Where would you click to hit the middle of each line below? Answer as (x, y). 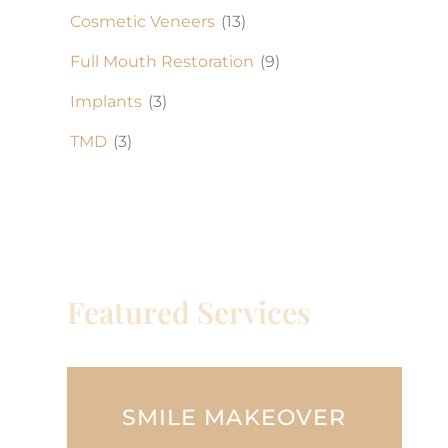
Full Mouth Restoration (162, 62)
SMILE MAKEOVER (234, 417)
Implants (106, 102)
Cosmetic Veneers (142, 22)
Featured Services (188, 312)
